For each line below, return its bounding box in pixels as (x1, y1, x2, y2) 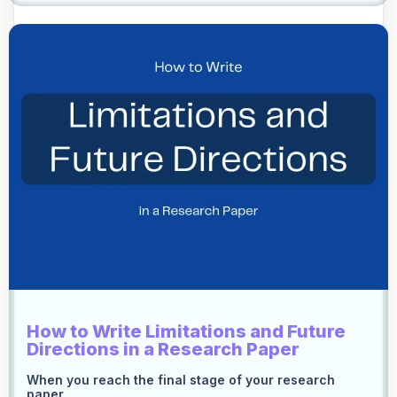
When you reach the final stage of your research (27, 371, 335, 387)
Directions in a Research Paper (27, 338, 300, 360)
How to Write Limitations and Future (27, 320, 346, 342)
